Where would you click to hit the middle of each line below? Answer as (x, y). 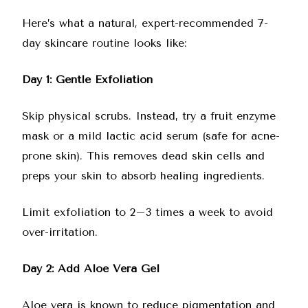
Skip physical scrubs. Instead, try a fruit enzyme (149, 116)
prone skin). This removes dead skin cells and (143, 156)
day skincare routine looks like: (104, 43)
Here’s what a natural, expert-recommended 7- (145, 23)
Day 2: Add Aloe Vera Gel (91, 268)
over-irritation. (60, 232)
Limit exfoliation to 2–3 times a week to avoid (147, 212)
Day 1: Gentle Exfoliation (87, 79)
